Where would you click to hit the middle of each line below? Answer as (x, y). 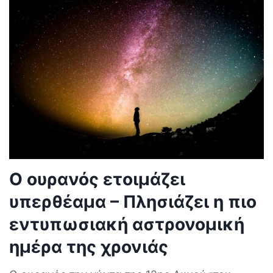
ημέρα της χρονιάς (89, 246)
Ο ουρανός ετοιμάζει (97, 179)
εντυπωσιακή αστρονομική (127, 224)
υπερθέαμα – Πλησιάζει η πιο (133, 201)
